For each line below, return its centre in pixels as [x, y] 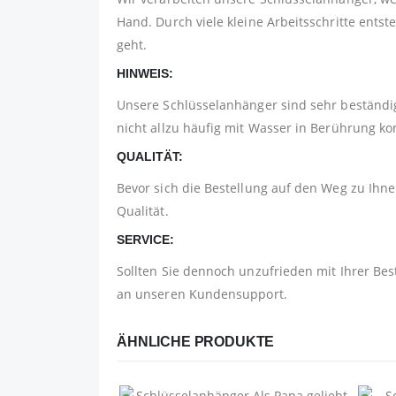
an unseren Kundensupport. [202, 294]
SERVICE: [145, 240]
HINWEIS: [145, 74]
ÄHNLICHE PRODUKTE [196, 342]
